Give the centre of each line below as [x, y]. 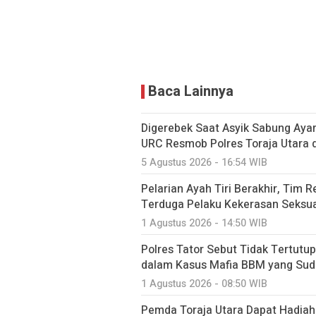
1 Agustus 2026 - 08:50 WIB [204, 284]
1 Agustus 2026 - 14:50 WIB [204, 224]
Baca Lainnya [191, 92]
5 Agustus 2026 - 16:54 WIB [204, 163]
